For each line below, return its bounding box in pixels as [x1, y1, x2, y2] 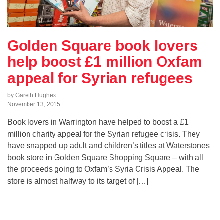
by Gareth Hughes [7, 92, 56, 99]
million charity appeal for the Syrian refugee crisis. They [7, 130, 200, 138]
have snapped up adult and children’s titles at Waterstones [7, 141, 210, 150]
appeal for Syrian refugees [7, 70, 192, 86]
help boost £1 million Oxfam [7, 54, 202, 70]
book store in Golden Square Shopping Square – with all [7, 153, 203, 162]
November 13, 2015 [7, 101, 60, 108]
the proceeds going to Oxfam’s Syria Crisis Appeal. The [7, 165, 199, 174]
